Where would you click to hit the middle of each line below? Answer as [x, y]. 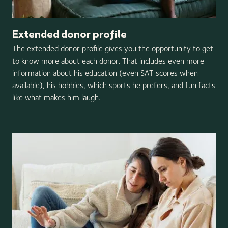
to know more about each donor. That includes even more [108, 61]
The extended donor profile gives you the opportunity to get [113, 48]
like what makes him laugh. [56, 97]
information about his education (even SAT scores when [105, 73]
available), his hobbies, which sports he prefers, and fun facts [114, 85]
